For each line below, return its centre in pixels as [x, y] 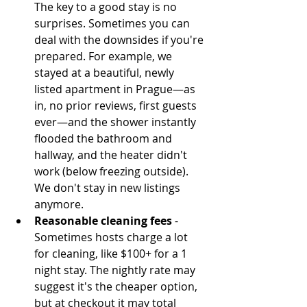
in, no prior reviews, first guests [117, 106]
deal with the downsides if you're [120, 40]
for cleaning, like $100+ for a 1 [112, 254]
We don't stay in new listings [109, 188]
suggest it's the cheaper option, [117, 287]
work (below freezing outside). [113, 172]
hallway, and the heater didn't [112, 155]
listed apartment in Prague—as [116, 89]
